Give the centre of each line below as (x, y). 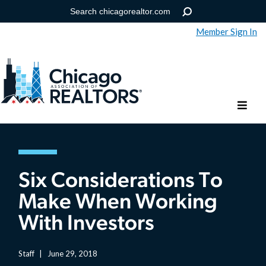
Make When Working (118, 203)
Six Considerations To (121, 182)
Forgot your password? (50, 112)
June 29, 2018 (71, 253)
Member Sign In (227, 32)
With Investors (87, 225)
